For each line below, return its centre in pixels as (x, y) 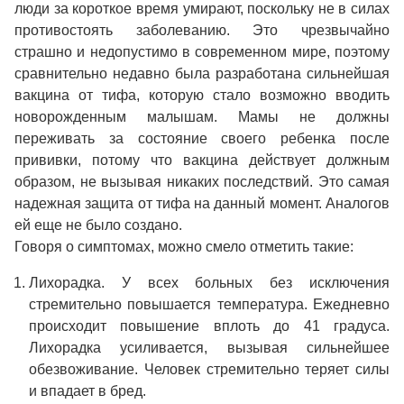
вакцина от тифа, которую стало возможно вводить (202, 95)
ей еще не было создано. (98, 225)
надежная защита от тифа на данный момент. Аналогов (202, 203)
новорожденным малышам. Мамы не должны (202, 117)
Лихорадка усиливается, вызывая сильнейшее (209, 348)
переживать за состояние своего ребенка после (202, 138)
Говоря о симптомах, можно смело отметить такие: (184, 247)
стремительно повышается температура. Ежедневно (209, 304)
